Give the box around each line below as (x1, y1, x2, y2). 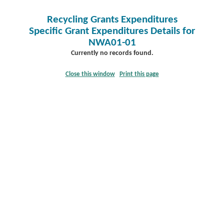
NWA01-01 (88, 37, 136, 48)
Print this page (119, 71, 159, 77)
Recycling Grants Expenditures (46, 14, 177, 25)
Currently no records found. (70, 49, 153, 57)
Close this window (65, 71, 115, 77)
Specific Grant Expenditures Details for (29, 26, 195, 36)
